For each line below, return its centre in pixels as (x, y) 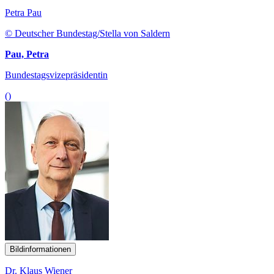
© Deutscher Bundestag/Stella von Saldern (87, 33)
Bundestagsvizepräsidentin (56, 75)
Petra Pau (23, 12)
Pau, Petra (27, 54)
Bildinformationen (40, 249)
